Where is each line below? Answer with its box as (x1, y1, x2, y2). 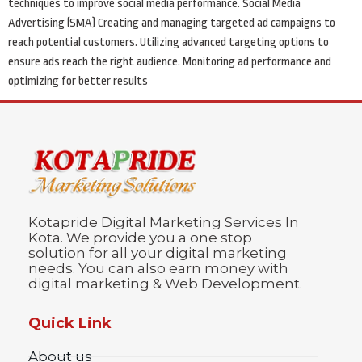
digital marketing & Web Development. (28, 276, 302, 293)
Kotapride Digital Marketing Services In (28, 214, 299, 231)
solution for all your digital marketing (28, 245, 287, 262)
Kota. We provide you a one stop (28, 229, 252, 246)
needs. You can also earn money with (28, 260, 288, 277)
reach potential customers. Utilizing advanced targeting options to (8, 36, 329, 50)
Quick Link (28, 314, 112, 332)
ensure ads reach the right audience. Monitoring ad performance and (8, 55, 331, 69)
